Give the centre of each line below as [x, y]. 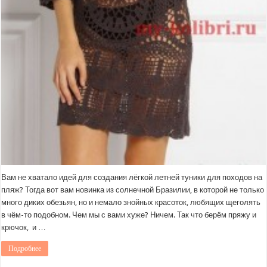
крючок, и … [24, 227]
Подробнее [25, 248]
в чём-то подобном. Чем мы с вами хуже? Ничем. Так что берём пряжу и [129, 215]
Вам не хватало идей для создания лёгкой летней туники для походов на [132, 177]
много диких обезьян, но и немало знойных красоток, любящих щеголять [131, 202]
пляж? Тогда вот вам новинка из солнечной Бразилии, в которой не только [133, 190]
